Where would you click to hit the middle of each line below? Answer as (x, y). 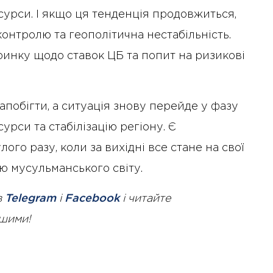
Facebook (92, 199)
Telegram (30, 199)
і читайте (145, 199)
